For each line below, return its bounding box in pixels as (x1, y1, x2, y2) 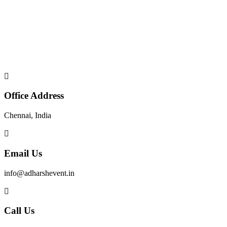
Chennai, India (4, 111, 51, 120)
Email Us (4, 147, 42, 159)
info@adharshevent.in (4, 168, 74, 177)
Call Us (4, 205, 34, 216)
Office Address (4, 90, 64, 101)
